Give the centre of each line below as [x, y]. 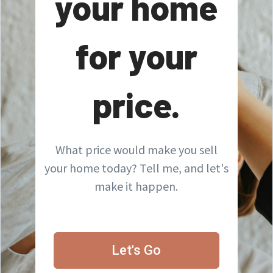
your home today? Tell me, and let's [136, 168]
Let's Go [136, 250]
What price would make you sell [136, 150]
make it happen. [136, 186]
